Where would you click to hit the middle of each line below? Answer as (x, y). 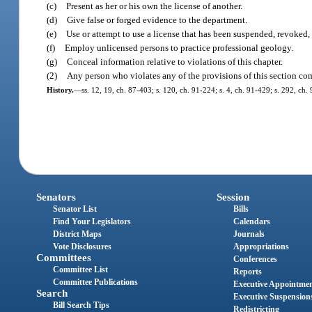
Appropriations (261, 247)
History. (60, 89)
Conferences (255, 259)
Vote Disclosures (83, 247)
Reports (247, 272)
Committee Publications (96, 282)
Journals (249, 234)
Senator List (75, 209)
